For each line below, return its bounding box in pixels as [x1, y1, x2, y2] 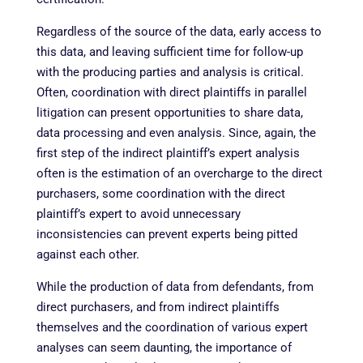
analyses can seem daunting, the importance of [36, 340, 292, 355]
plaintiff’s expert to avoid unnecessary [36, 206, 241, 221]
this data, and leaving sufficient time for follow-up [36, 44, 303, 59]
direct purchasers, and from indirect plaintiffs [36, 299, 280, 314]
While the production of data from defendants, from [36, 279, 314, 294]
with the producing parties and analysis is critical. [36, 64, 304, 79]
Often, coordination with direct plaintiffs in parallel [36, 84, 307, 100]
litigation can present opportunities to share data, [36, 105, 303, 120]
